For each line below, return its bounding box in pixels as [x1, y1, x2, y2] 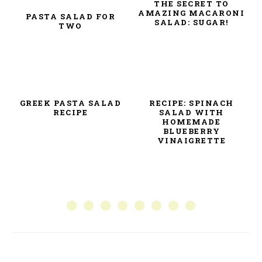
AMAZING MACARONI [138, 8, 245, 18]
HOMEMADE [162, 116, 221, 127]
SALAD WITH [158, 107, 224, 118]
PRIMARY [12, 187, 82, 202]
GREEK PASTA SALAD [19, 98, 122, 108]
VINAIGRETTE [157, 135, 226, 146]
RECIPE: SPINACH [149, 98, 234, 108]
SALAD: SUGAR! [154, 17, 229, 27]
